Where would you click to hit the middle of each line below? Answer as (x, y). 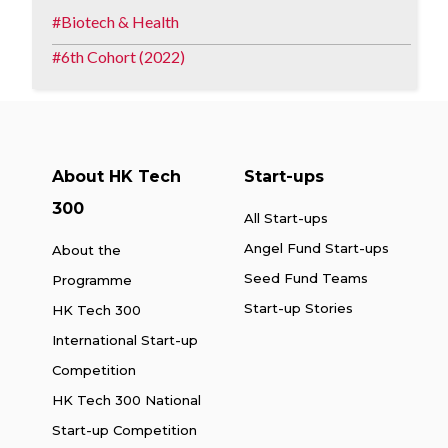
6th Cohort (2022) (123, 57)
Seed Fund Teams (306, 277)
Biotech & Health (120, 22)
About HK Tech (116, 176)
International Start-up (125, 339)
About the (86, 249)
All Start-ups (286, 217)
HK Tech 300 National (126, 399)
